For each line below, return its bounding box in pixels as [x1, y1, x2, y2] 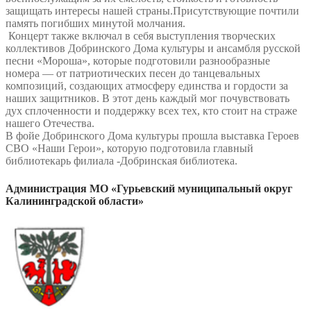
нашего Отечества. [6, 117, 94, 130]
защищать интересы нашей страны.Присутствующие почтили [6, 5, 299, 17]
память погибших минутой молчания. [6, 17, 185, 30]
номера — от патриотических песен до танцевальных [6, 67, 260, 80]
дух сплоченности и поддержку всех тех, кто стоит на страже [6, 105, 297, 117]
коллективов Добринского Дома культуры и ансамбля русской [6, 42, 301, 55]
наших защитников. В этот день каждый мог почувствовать [6, 92, 289, 105]
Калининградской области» [6, 194, 144, 207]
